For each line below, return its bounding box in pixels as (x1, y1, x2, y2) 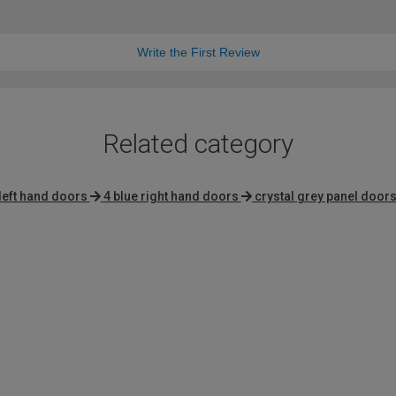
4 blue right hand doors (103, 189, 239, 204)
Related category (103, 128, 293, 160)
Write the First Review (136, 45, 260, 60)
